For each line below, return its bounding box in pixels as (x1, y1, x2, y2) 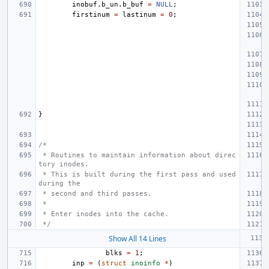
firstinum (72, 11, 110, 19)
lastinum (122, 11, 156, 19)
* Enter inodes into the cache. (43, 210, 169, 218)
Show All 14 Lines (109, 234, 166, 244)
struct (101, 259, 127, 267)
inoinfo (131, 259, 160, 267)
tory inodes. (38, 160, 89, 168)
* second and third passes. (43, 190, 152, 198)
